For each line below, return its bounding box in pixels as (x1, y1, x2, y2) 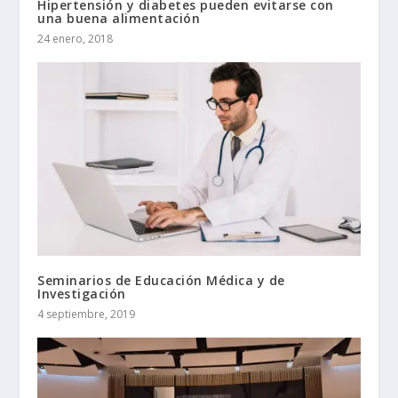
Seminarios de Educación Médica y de (37, 272, 285, 290)
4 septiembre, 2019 (37, 306, 136, 322)
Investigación (37, 285, 126, 303)
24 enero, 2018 (37, 31, 114, 47)
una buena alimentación (37, 10, 201, 28)
